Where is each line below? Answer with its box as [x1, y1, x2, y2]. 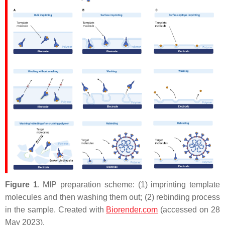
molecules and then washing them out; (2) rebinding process [5, 192, 220, 201]
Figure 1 [5, 180, 38, 189]
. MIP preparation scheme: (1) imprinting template [37, 180, 220, 189]
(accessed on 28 [158, 205, 220, 214]
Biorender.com [106, 205, 158, 214]
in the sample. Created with [5, 205, 106, 214]
